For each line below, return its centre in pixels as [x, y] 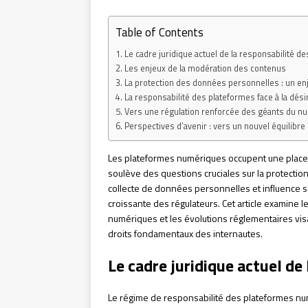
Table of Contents [159, 32]
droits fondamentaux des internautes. [185, 234]
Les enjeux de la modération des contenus [205, 69]
